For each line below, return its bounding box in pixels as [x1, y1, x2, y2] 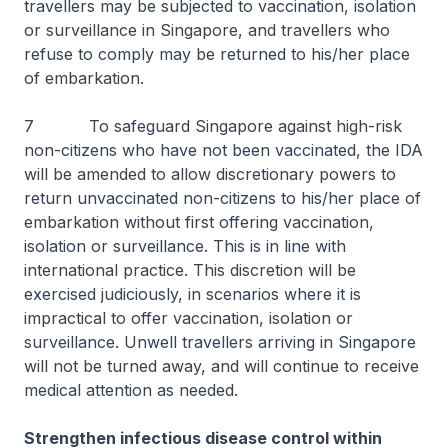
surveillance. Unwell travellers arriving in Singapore [24, 332, 416, 352]
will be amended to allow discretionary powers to [24, 164, 396, 184]
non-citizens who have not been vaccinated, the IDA [24, 140, 423, 160]
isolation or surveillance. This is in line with [24, 236, 346, 256]
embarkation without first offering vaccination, [24, 212, 374, 232]
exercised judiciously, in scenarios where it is [24, 284, 361, 304]
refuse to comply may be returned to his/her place [24, 44, 410, 64]
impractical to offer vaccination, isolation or [24, 308, 353, 328]
